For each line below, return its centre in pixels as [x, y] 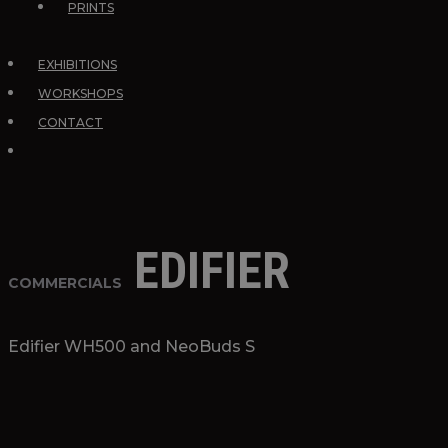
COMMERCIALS [67, 283]
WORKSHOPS [80, 93]
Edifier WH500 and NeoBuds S [131, 346]
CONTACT [70, 122]
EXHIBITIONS [77, 64]
